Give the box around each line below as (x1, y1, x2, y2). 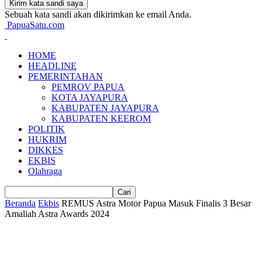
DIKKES (28, 145, 63, 155)
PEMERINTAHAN (28, 71, 103, 81)
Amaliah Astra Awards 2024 (5, 209, 109, 219)
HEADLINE (28, 61, 77, 71)
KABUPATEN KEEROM (51, 113, 151, 123)
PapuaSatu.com (7, 20, 64, 30)
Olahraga (28, 166, 62, 176)
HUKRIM (28, 135, 67, 144)
